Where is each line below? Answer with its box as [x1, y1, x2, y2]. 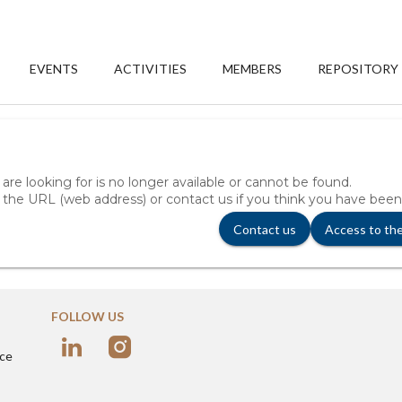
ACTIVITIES [114, 61, 188, 76]
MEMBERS [223, 61, 283, 76]
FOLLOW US [51, 309, 125, 324]
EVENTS [30, 61, 79, 76]
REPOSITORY [318, 61, 399, 76]
